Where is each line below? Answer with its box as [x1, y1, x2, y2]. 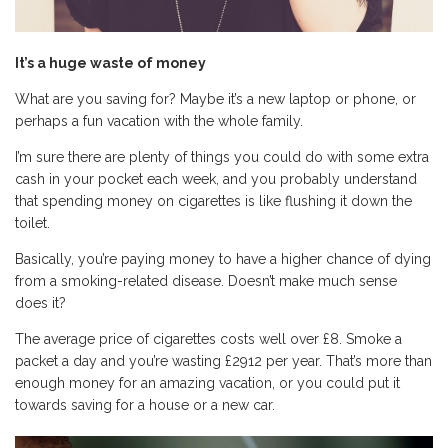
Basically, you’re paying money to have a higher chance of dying [15, 250, 431, 267]
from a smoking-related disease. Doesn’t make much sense [15, 272, 397, 289]
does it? [15, 294, 66, 311]
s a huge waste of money [27, 54, 206, 71]
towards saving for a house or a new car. [15, 396, 275, 413]
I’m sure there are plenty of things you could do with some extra [15, 148, 429, 165]
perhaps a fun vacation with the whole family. [15, 112, 303, 129]
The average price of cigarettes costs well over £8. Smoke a [15, 330, 402, 347]
